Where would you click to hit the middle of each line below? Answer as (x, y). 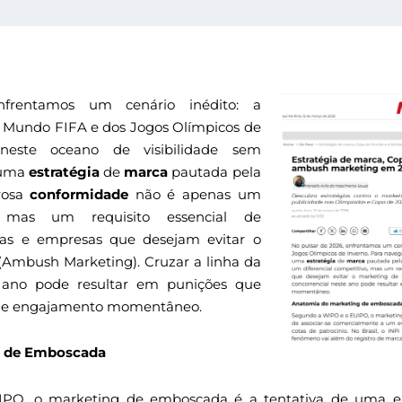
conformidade (79, 195)
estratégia (65, 172)
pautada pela (214, 172)
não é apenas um (195, 195)
